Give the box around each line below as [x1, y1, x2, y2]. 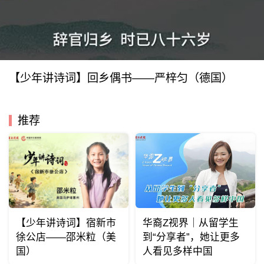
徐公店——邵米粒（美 [15, 232, 116, 243]
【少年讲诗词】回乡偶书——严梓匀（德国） [8, 72, 233, 84]
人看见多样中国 [142, 246, 213, 258]
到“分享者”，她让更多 [142, 232, 240, 243]
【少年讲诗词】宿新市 [15, 217, 116, 229]
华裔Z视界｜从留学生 [142, 217, 239, 229]
